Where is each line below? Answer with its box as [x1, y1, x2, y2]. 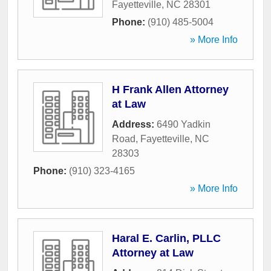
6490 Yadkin [157, 119, 211, 130]
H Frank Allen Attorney [112, 83, 229, 96]
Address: [112, 119, 157, 130]
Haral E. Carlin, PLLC [112, 232, 221, 245]
